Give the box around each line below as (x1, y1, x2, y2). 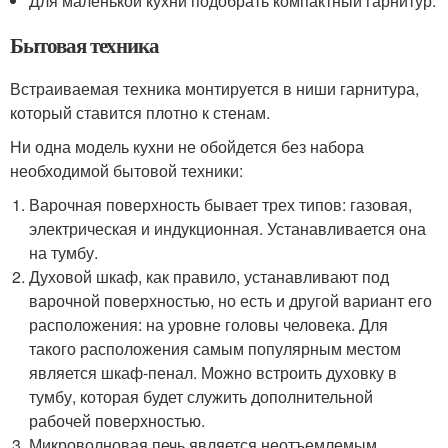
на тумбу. (29, 241, 99, 264)
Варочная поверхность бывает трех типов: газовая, (29, 193, 413, 216)
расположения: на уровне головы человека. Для (29, 313, 389, 336)
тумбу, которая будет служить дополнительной (29, 385, 374, 408)
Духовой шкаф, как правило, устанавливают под (29, 265, 390, 288)
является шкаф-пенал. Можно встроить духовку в (29, 361, 398, 384)
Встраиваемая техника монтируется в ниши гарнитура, (10, 77, 419, 100)
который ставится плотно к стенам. (10, 101, 270, 124)
